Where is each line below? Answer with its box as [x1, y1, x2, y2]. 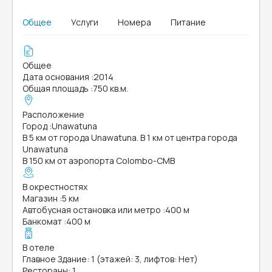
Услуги [71, 16, 98, 28]
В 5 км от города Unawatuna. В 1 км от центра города [22, 132, 237, 143]
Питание [171, 16, 206, 28]
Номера [118, 16, 151, 28]
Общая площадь [22, 83, 89, 94]
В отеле [22, 242, 55, 253]
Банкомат [22, 216, 62, 227]
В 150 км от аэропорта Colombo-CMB [22, 155, 175, 166]
